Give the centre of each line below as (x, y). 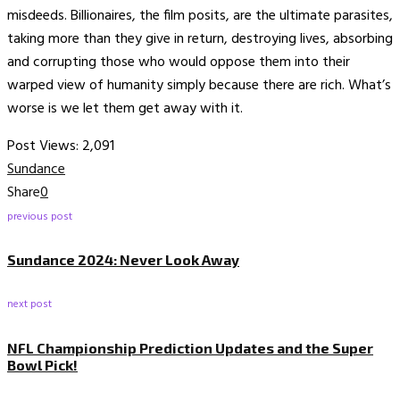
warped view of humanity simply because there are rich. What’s (199, 85)
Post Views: (43, 146)
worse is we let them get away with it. (125, 108)
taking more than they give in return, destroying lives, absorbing (200, 39)
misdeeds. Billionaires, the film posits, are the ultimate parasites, (200, 16)
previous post (40, 217)
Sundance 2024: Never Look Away (123, 260)
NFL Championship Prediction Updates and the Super (190, 347)
